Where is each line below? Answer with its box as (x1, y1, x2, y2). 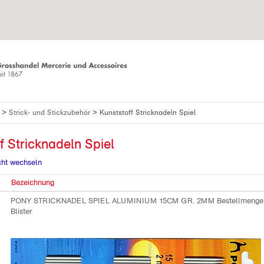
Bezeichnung (11, 178, 54, 187)
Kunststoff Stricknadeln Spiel (100, 108, 196, 117)
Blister (11, 207, 32, 216)
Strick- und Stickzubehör (9, 108, 93, 117)
